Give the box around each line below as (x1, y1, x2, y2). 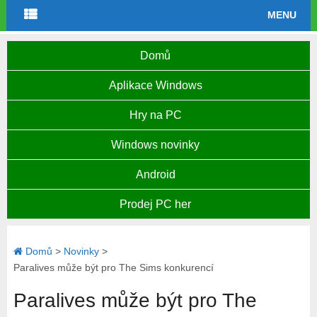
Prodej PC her (120, 198, 191, 210)
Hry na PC (129, 109, 182, 121)
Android (135, 168, 175, 180)
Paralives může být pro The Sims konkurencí (13, 262, 214, 273)
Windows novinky (111, 139, 200, 151)
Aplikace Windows (108, 79, 202, 91)
